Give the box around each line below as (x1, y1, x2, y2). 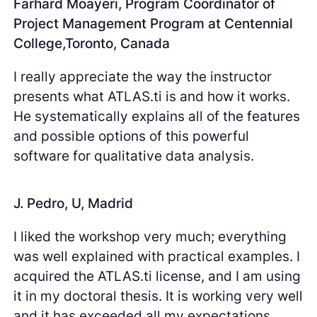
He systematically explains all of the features (13, 108, 301, 125)
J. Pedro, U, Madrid (13, 194, 134, 212)
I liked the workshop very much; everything (13, 227, 287, 245)
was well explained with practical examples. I (13, 247, 301, 265)
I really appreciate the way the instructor (13, 68, 272, 86)
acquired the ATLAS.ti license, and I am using (13, 267, 301, 284)
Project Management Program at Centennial (13, 15, 294, 33)
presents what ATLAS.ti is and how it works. (13, 88, 291, 105)
